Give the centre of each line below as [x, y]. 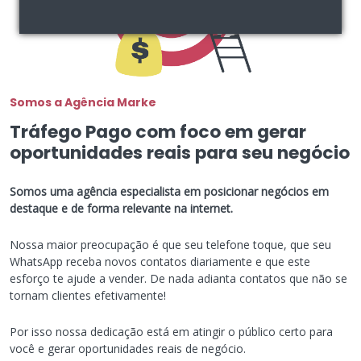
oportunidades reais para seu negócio [180, 152]
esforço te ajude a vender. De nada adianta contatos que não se [178, 278]
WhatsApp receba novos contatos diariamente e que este [160, 261]
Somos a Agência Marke [83, 102]
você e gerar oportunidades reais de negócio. [128, 348]
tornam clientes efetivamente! [88, 295]
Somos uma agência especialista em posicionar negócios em [169, 191]
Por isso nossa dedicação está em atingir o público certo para [171, 331]
